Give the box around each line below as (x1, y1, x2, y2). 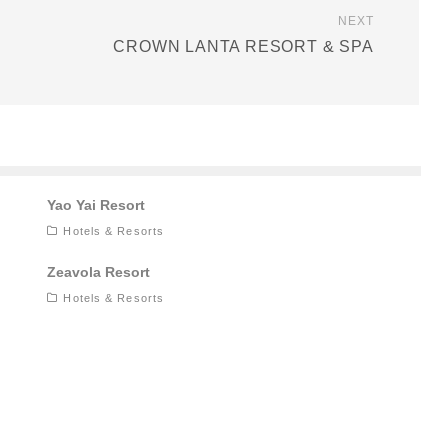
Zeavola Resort (47, 264, 151, 281)
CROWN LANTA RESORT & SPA (113, 38, 374, 56)
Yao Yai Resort (47, 197, 146, 214)
